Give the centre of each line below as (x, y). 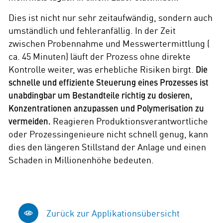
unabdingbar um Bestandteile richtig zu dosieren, (101, 95)
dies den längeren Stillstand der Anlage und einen (108, 146)
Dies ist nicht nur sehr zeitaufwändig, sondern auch (111, 17)
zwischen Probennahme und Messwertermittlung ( (109, 43)
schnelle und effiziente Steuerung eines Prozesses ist (109, 82)
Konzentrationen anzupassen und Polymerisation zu (107, 108)
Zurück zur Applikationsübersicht (113, 213)
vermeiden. (30, 121)
